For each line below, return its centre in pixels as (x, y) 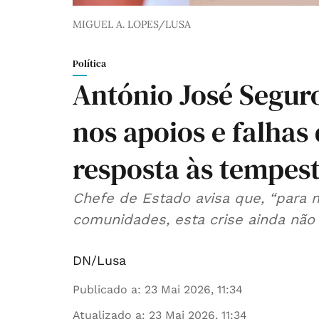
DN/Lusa (99, 261)
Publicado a (105, 290)
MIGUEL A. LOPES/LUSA (132, 25)
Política (89, 64)
